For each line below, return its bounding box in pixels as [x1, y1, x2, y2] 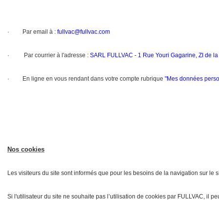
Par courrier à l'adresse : [22, 51, 90, 59]
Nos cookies [7, 145, 44, 153]
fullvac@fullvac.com [57, 28, 110, 35]
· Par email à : [7, 28, 57, 35]
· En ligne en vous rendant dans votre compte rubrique [7, 75, 163, 82]
